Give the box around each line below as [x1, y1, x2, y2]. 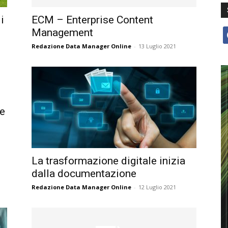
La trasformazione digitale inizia [32, 155, 185, 167]
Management [32, 26, 93, 39]
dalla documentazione [32, 167, 136, 180]
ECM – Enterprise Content [32, 14, 153, 26]
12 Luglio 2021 [138, 183, 176, 191]
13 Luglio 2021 [138, 42, 176, 50]
